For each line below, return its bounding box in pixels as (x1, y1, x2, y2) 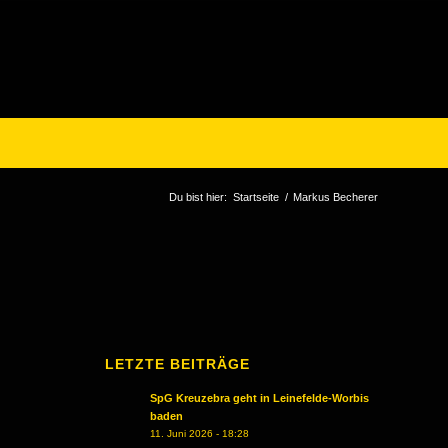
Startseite (233, 191, 279, 203)
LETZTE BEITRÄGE (105, 356, 251, 372)
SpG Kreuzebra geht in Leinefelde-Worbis (150, 392, 370, 404)
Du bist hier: (169, 191, 227, 203)
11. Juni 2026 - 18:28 (150, 428, 250, 439)
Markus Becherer (293, 191, 378, 203)
